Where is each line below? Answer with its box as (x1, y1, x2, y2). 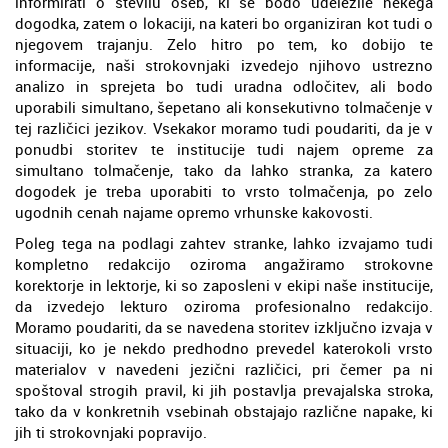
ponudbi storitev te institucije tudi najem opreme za (15, 138, 433, 159)
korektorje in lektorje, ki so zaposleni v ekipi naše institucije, (15, 274, 433, 295)
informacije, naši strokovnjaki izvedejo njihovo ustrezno (15, 54, 433, 75)
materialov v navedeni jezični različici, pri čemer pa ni (15, 358, 433, 379)
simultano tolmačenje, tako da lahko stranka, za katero (15, 159, 433, 180)
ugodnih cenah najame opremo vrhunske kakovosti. (15, 201, 373, 222)
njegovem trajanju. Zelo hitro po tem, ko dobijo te (15, 33, 433, 54)
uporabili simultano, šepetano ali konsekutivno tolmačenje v (15, 96, 433, 117)
